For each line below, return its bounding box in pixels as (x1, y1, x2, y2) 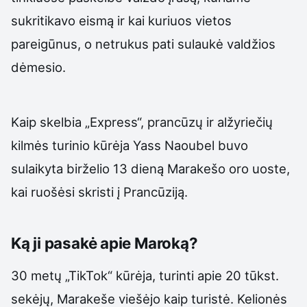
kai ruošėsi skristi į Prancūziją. (11, 184, 188, 199)
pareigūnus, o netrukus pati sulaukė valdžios (11, 36, 275, 51)
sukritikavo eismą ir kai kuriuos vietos (11, 12, 232, 28)
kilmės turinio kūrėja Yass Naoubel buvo (11, 137, 248, 153)
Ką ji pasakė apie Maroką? (11, 233, 198, 252)
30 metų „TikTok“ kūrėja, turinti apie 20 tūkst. (11, 267, 279, 283)
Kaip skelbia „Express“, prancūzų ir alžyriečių (11, 114, 273, 130)
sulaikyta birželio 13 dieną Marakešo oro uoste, (11, 160, 290, 176)
